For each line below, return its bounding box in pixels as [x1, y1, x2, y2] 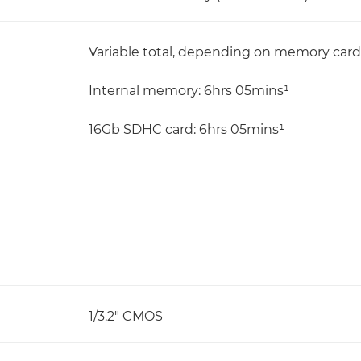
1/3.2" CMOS [89, 309, 163, 324]
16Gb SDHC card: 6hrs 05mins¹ [89, 122, 284, 137]
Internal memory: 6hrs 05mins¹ [89, 83, 289, 98]
